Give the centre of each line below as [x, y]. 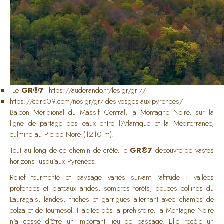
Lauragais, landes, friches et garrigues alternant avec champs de [112, 199]
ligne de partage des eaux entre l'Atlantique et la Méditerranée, [112, 123]
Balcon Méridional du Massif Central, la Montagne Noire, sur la [112, 112]
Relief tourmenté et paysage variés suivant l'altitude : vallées [112, 177]
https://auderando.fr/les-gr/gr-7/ [97, 90]
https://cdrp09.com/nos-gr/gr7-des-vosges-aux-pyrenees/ [96, 101]
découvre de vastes [183, 150]
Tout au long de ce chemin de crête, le [70, 150]
